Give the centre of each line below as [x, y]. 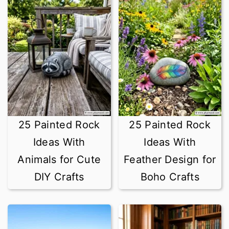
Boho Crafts [170, 177]
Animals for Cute [59, 159]
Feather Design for [170, 159]
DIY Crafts [59, 177]
